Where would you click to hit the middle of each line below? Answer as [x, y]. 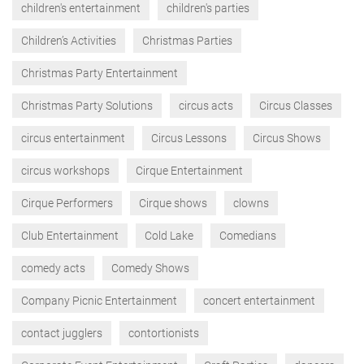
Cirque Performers [67, 203]
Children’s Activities [69, 41]
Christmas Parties [187, 41]
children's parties [208, 8]
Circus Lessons [189, 138]
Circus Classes [296, 106]
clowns [251, 203]
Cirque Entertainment [189, 171]
